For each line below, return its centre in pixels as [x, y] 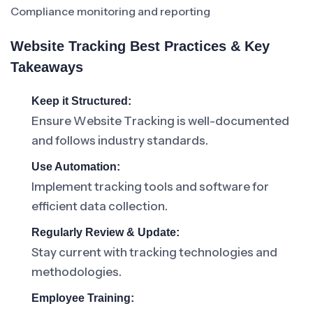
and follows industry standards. [120, 140]
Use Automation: [76, 167]
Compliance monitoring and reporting [110, 11]
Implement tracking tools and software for [150, 187]
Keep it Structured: [81, 101]
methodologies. [77, 272]
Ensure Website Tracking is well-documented [160, 121]
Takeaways [47, 67]
